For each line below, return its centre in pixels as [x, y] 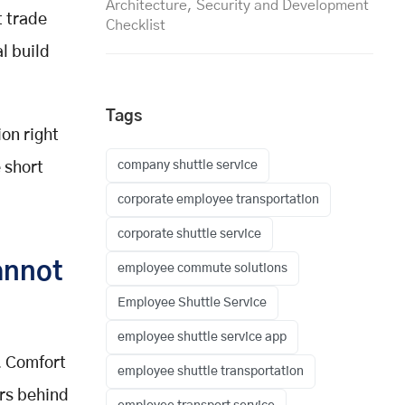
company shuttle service [188, 165]
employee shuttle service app [202, 337]
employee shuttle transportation [211, 371]
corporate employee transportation [218, 199]
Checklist [136, 25]
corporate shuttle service [189, 234]
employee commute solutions [202, 268]
